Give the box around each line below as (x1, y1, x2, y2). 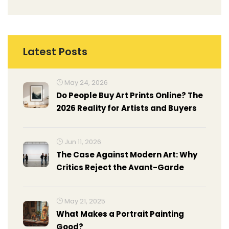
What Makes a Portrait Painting (56, 209, 184, 219)
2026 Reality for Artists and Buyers (56, 103, 197, 113)
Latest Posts (23, 44, 87, 59)
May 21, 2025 (63, 196, 105, 206)
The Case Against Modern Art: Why (56, 149, 197, 160)
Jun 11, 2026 (63, 137, 101, 147)
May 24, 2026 (63, 78, 108, 87)
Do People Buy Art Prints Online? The (56, 90, 203, 101)
